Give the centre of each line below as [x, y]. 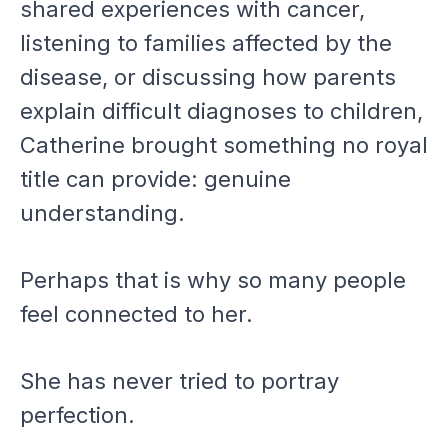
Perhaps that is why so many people [213, 279]
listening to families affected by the [206, 42]
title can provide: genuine [155, 178]
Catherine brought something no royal [224, 144]
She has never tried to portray [179, 380]
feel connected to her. [136, 313]
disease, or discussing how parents [208, 76]
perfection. [77, 414]
